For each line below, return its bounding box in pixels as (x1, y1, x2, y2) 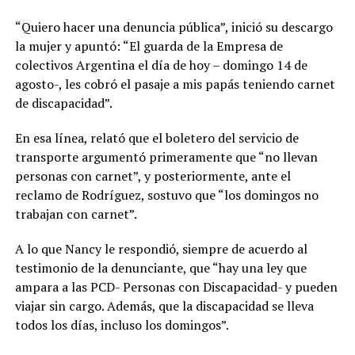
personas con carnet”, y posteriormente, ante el (14, 167, 291, 185)
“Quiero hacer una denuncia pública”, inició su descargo (14, 18, 333, 36)
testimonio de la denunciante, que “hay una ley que (14, 259, 307, 277)
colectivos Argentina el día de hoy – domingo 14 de (14, 56, 307, 74)
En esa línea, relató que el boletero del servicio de (14, 129, 299, 147)
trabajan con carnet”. (14, 205, 137, 223)
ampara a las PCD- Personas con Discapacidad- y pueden (14, 278, 338, 296)
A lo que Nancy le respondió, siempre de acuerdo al (14, 240, 307, 258)
